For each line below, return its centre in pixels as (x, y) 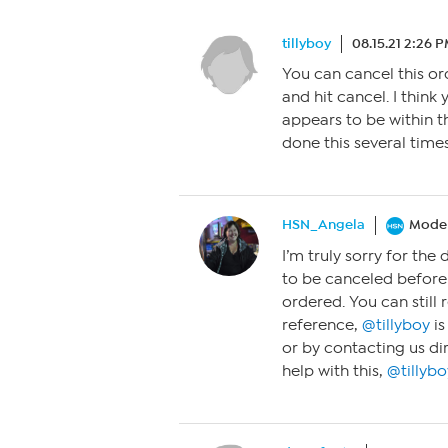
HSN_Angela (323, 224)
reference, (322, 325)
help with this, (334, 371)
